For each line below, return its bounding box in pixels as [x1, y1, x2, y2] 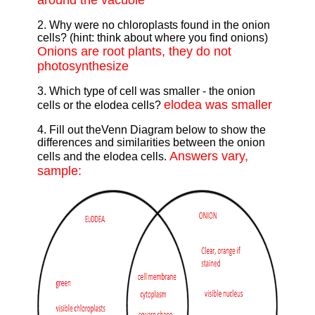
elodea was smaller [163, 98, 272, 112]
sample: [37, 164, 82, 179]
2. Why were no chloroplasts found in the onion [37, 19, 270, 32]
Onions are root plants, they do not [37, 44, 231, 59]
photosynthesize [37, 59, 129, 74]
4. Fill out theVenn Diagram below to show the [37, 124, 266, 136]
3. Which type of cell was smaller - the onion [37, 85, 255, 98]
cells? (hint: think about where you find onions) [37, 32, 268, 44]
